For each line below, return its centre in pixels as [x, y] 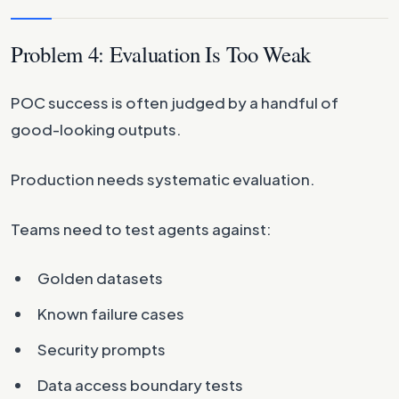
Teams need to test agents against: [141, 229]
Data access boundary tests [140, 385]
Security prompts [102, 349]
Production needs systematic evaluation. [163, 179]
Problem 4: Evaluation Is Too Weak [161, 54]
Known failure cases [111, 313]
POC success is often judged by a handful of [175, 102]
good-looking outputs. [96, 129]
